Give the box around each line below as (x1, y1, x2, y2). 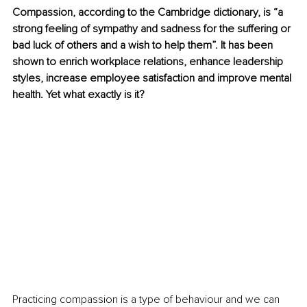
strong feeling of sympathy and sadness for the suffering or (12, 22, 293, 36)
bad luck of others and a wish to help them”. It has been (12, 38, 275, 53)
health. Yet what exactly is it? (12, 88, 147, 102)
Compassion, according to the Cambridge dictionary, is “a (12, 5, 286, 20)
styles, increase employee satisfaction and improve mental (12, 71, 294, 86)
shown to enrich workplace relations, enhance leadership (12, 55, 286, 69)
